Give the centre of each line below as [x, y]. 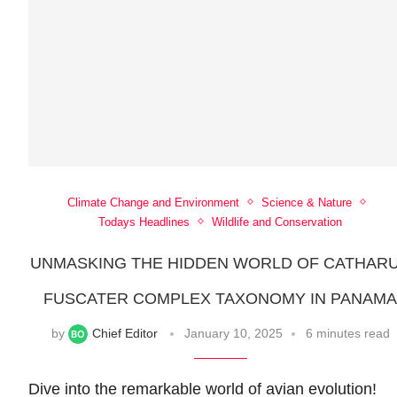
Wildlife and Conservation [277, 222]
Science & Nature [306, 202]
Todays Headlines [144, 222]
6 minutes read [347, 333]
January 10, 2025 [233, 333]
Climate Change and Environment [153, 202]
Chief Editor [125, 333]
